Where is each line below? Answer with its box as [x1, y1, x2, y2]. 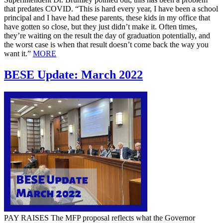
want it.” [4, 49, 33, 58]
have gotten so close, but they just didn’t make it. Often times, [4, 22, 197, 31]
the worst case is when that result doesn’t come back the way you [4, 40, 209, 49]
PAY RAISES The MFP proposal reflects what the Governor [4, 213, 195, 222]
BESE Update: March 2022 [4, 68, 143, 81]
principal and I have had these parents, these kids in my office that [4, 13, 210, 22]
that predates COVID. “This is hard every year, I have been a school [4, 4, 218, 13]
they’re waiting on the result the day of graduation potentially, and [4, 31, 210, 40]
